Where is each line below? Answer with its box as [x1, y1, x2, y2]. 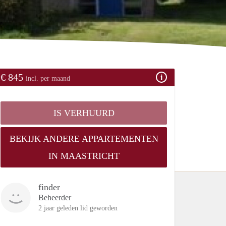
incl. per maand [26, 74, 70, 82]
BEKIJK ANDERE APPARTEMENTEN [9, 133, 158, 144]
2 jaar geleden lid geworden [38, 204, 118, 212]
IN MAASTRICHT [48, 150, 120, 161]
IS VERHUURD [53, 107, 115, 118]
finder [38, 182, 60, 192]
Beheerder [38, 193, 71, 202]
